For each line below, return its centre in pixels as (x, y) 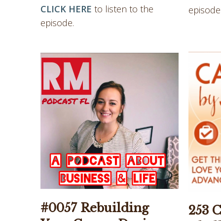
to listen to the (123, 9)
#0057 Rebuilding (95, 208)
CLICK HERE (66, 9)
